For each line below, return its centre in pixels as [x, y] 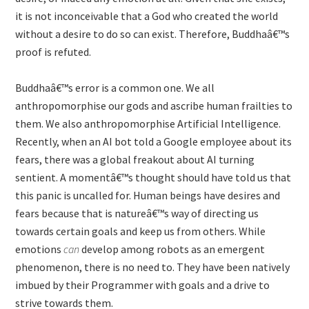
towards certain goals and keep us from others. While [141, 231]
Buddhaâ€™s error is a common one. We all [115, 88]
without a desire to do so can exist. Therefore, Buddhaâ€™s [153, 34]
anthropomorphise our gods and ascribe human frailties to [154, 106]
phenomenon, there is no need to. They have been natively [153, 267]
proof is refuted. [53, 52]
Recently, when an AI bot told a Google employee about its [154, 141]
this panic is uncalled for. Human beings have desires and [148, 195]
